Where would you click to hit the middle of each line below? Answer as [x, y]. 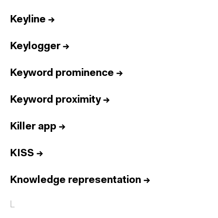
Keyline [28, 20]
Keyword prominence [62, 73]
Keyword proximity [55, 100]
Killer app [33, 127]
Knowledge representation [75, 180]
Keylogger [35, 46]
